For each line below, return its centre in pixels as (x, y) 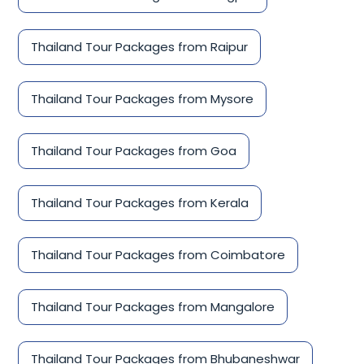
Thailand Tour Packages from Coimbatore (158, 255)
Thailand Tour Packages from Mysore (142, 99)
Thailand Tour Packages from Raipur (139, 47)
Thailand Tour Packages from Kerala (140, 203)
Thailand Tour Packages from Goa (134, 151)
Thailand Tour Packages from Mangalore (153, 307)
